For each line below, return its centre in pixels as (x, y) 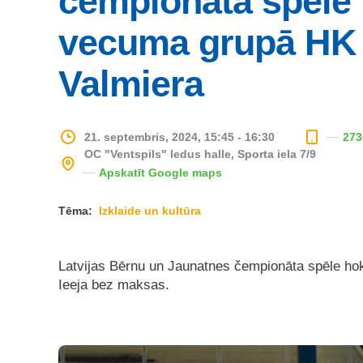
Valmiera (131, 84)
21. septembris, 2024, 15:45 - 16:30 (179, 137)
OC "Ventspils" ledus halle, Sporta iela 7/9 (200, 154)
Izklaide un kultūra (150, 211)
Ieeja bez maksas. (114, 285)
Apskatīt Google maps (160, 173)
